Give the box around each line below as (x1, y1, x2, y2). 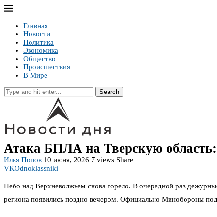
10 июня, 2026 (44, 156, 89, 164)
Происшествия (23, 63, 70, 71)
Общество (23, 55, 56, 62)
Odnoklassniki (15, 164, 58, 172)
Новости (23, 30, 50, 38)
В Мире (23, 71, 47, 79)
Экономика (23, 46, 58, 54)
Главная (23, 22, 48, 30)
